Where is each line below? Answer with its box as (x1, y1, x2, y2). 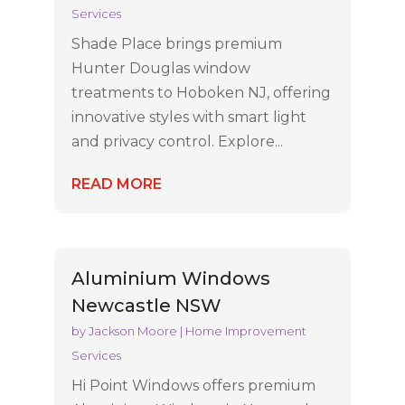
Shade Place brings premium (71, 34, 282, 52)
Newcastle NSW (71, 294, 221, 316)
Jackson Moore (88, 323, 177, 338)
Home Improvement (184, 323, 306, 338)
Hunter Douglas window (71, 59, 250, 77)
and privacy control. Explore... (71, 132, 283, 150)
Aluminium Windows (71, 267, 270, 289)
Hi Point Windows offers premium (71, 376, 316, 394)
